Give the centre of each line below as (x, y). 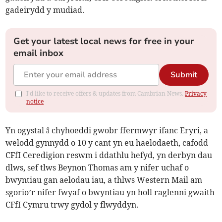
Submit (184, 75)
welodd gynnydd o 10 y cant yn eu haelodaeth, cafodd (107, 143)
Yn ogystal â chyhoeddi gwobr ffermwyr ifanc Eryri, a (107, 131)
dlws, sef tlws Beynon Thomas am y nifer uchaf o (97, 168)
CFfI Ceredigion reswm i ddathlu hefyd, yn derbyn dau (109, 155)
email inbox (39, 53)
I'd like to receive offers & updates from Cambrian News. (106, 94)
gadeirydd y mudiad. (45, 10)
